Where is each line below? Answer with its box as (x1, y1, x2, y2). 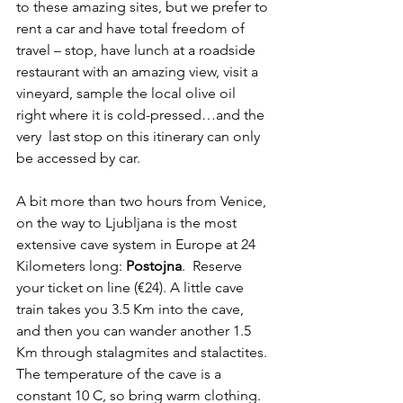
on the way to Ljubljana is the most (16, 214, 240, 232)
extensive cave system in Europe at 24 (16, 236, 259, 254)
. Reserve (182, 257, 246, 275)
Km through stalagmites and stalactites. (16, 344, 271, 362)
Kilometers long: (16, 257, 126, 275)
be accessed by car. (16, 149, 140, 167)
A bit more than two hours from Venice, (16, 193, 270, 210)
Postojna (126, 257, 182, 275)
